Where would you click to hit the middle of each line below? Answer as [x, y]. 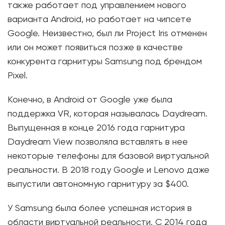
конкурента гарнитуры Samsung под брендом [105, 62]
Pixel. [18, 76]
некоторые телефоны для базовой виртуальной [108, 156]
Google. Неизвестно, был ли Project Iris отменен [107, 34]
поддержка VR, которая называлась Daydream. [107, 114]
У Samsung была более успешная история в [100, 208]
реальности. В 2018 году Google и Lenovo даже [108, 170]
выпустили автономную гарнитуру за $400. [98, 184]
